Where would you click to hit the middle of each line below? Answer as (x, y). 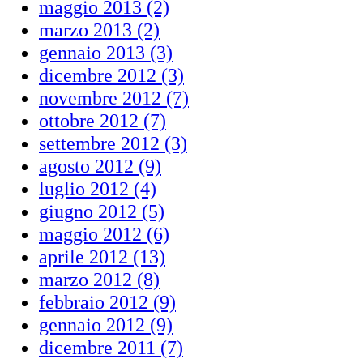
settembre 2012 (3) (113, 143)
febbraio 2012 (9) (107, 302)
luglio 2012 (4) (98, 188)
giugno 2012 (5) (102, 211)
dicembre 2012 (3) (111, 75)
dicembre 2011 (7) (111, 347)
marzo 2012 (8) (99, 279)
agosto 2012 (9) (100, 166)
